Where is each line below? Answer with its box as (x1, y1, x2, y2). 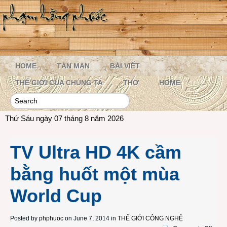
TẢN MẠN (57, 62, 90, 70)
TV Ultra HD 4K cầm (10, 142, 181, 163)
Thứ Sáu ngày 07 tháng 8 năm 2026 (5, 114, 124, 123)
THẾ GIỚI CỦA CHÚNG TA (15, 79, 103, 87)
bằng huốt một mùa (10, 164, 179, 184)
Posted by (10, 215, 39, 222)
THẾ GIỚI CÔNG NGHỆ (118, 215, 183, 222)
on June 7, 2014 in (63, 215, 116, 222)
